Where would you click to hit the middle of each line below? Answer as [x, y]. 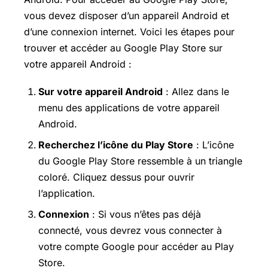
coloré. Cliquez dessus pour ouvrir [116, 177]
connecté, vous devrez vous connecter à [130, 231]
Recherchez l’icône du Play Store [116, 145]
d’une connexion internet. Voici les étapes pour [129, 32]
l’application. [67, 194]
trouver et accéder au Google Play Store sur [123, 48]
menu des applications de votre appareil [129, 108]
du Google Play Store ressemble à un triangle [140, 161]
